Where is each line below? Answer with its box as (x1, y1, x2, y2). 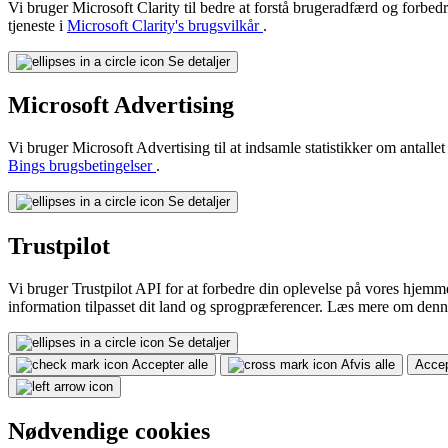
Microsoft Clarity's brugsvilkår (67, 16, 263, 34)
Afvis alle (341, 357, 395, 373)
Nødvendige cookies (8, 418, 210, 445)
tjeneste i (8, 16, 67, 34)
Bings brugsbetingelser (8, 157, 156, 175)
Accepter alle (132, 357, 208, 373)
